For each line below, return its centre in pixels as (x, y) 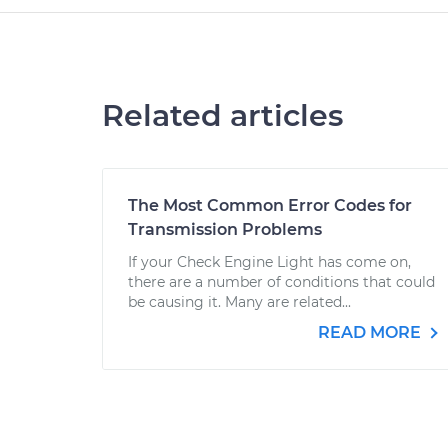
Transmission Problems (225, 229)
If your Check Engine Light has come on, (269, 262)
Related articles (222, 115)
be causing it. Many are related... (239, 302)
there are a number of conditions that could (281, 282)
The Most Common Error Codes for (270, 205)
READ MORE (371, 332)
